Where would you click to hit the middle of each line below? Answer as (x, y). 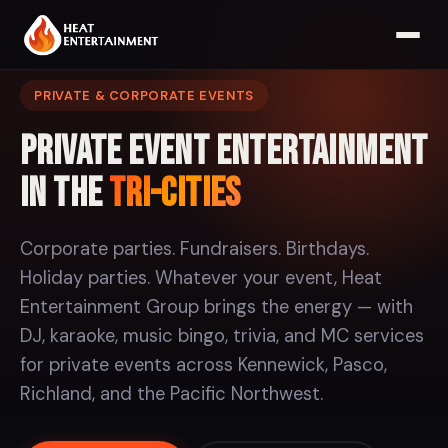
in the (64, 194)
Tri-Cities (174, 194)
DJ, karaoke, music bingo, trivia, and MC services (222, 336)
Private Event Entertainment (224, 152)
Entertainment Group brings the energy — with (216, 307)
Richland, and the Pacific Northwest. (171, 394)
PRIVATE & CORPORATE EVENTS (144, 95)
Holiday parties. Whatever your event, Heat (201, 278)
